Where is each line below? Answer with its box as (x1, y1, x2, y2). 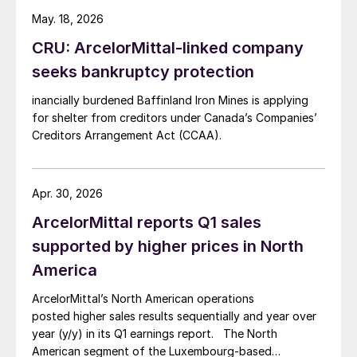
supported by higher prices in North (32, 236, 304, 256)
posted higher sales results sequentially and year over (32, 308, 316, 323)
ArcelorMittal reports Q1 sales (32, 212, 261, 232)
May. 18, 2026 (32, 11, 104, 25)
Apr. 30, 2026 (32, 186, 103, 200)
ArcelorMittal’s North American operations (32, 291, 254, 305)
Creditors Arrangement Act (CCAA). (32, 127, 222, 142)
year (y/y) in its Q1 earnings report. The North (32, 326, 277, 340)
